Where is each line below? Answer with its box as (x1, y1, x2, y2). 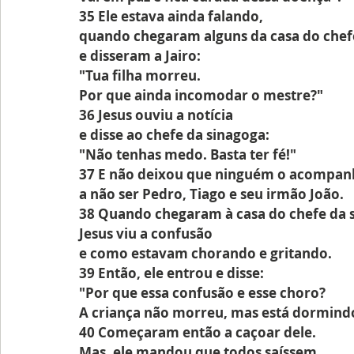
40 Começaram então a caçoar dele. (79, 323, 316, 341)
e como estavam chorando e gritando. (79, 244, 332, 262)
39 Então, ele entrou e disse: (79, 264, 264, 282)
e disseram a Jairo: (79, 47, 201, 65)
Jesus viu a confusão (79, 224, 213, 243)
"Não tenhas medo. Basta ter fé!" (79, 145, 296, 164)
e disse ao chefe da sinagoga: (79, 126, 269, 144)
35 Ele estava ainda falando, (79, 7, 263, 25)
